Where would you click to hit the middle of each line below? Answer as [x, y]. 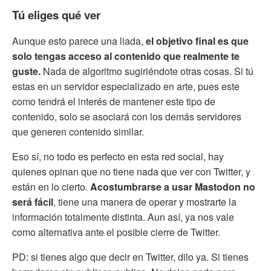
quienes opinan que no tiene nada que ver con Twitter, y [131, 172]
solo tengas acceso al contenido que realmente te [126, 56]
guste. [26, 71]
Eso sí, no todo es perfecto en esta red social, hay [118, 157]
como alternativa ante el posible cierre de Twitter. [116, 232]
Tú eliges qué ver [56, 15]
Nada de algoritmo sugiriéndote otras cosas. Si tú [147, 71]
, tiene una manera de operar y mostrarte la [145, 202]
